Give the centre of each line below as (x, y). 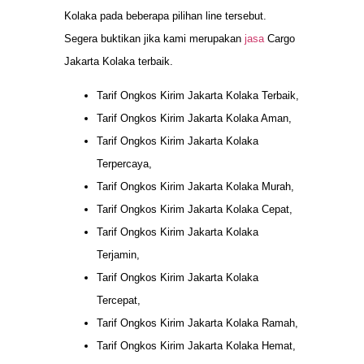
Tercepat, (119, 300)
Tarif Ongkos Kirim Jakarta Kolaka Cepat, (195, 209)
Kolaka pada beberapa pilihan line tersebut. (165, 15)
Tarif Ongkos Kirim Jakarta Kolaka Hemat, (196, 345)
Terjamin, (118, 254)
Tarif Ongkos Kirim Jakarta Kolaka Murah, (195, 186)
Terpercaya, (124, 163)
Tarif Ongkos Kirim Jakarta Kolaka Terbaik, (198, 95)
